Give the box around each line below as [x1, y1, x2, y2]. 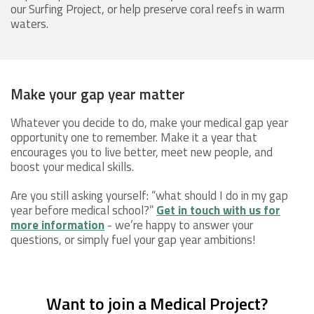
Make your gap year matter [11, 82, 185, 105]
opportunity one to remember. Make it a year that [11, 128, 257, 146]
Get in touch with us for [156, 200, 280, 219]
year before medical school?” [11, 200, 156, 219]
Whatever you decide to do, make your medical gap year [11, 113, 288, 132]
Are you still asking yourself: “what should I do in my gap [11, 186, 288, 205]
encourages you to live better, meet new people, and [11, 142, 273, 161]
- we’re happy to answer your [104, 215, 253, 234]
